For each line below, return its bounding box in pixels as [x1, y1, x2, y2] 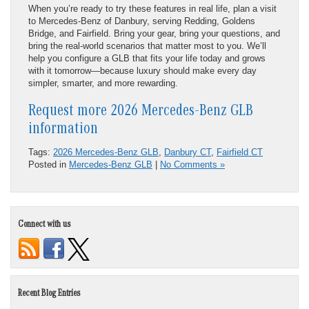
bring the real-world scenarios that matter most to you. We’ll [28, 40, 266, 51]
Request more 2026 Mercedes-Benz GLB [28, 103, 253, 121]
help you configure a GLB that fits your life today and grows [28, 52, 266, 63]
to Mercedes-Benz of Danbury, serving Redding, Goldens [28, 15, 255, 26]
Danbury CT [164, 146, 211, 157]
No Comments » [160, 159, 225, 170]
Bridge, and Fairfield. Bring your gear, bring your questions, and [28, 28, 280, 39]
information [28, 121, 98, 139]
